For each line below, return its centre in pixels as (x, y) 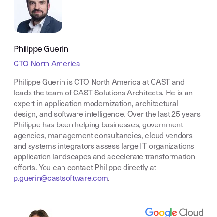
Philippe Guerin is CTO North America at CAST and (99, 83)
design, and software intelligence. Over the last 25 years (107, 115)
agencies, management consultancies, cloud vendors (103, 136)
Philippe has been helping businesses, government (98, 125)
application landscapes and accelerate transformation (104, 157)
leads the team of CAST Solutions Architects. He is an (103, 93)
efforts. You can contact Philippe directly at (85, 168)
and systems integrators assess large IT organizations (104, 147)
